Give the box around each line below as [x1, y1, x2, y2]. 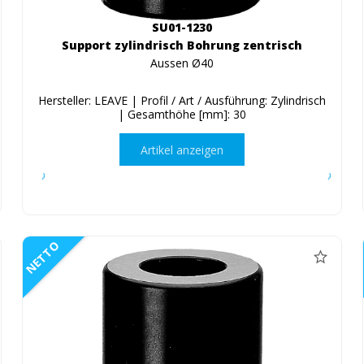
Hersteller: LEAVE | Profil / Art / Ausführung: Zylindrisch [37, 93, 326, 109]
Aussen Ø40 [149, 55, 214, 71]
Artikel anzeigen [140, 141, 223, 158]
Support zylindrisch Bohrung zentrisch [61, 37, 302, 54]
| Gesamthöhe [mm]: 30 [117, 106, 246, 123]
